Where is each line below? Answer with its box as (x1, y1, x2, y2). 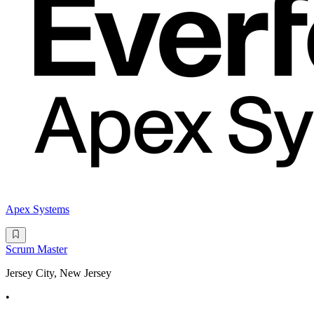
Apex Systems (6, 203, 69, 216)
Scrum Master (6, 243, 67, 255)
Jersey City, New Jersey (6, 266, 111, 279)
